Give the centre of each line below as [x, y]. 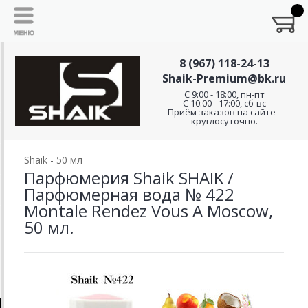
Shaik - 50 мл [53, 160]
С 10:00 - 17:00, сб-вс [224, 103]
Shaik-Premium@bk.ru [224, 78]
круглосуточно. [224, 121]
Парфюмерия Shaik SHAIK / [129, 178]
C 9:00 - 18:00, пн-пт [224, 94]
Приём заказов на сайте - [224, 112]
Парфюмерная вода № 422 [129, 194]
